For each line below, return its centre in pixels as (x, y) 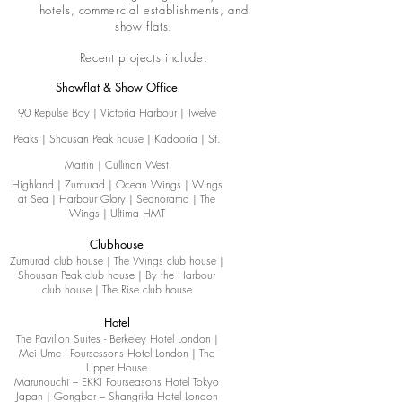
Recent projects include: (144, 57)
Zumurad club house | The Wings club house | (117, 261)
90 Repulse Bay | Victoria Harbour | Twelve (117, 113)
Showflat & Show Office (117, 87)
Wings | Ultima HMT (117, 213)
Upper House (117, 367)
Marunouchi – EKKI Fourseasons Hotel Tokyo (117, 382)
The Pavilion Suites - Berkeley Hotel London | (117, 339)
